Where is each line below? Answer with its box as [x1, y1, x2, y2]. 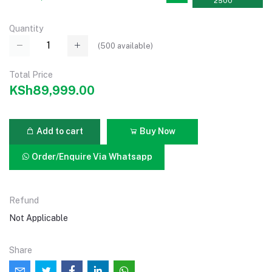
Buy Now [138, 126, 175, 137]
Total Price [9, 69, 53, 80]
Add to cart [35, 126, 83, 137]
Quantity [9, 24, 43, 34]
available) [115, 41, 153, 50]
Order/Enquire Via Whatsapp [30, 152, 153, 162]
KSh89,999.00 [9, 83, 95, 98]
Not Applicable [9, 212, 68, 223]
